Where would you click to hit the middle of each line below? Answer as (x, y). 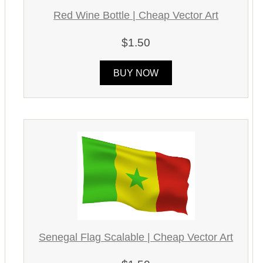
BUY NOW (136, 73)
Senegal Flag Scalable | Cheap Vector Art (136, 237)
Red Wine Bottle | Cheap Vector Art (136, 15)
